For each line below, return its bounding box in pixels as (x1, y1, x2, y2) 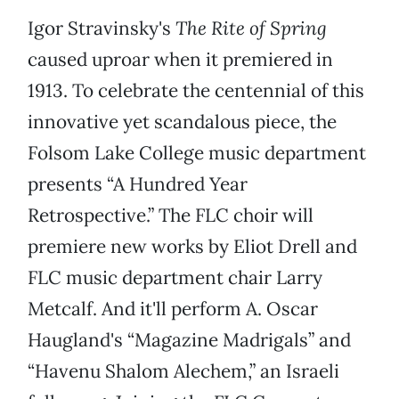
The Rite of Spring (175, 16, 327, 41)
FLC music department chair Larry (28, 265, 322, 290)
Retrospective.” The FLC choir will (28, 203, 313, 228)
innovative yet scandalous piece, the (28, 110, 337, 134)
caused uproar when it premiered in (28, 47, 333, 72)
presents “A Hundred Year (28, 172, 248, 197)
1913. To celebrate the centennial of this (28, 78, 364, 103)
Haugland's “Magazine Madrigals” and (28, 328, 351, 353)
